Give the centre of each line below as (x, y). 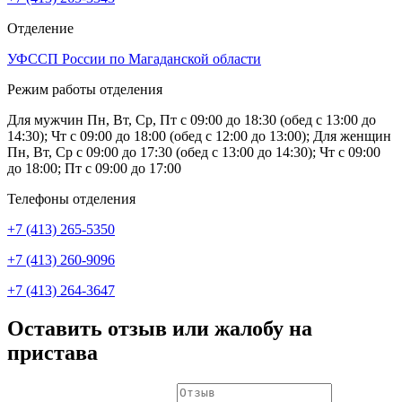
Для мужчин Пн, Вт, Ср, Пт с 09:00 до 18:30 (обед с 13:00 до (192, 120)
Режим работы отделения (85, 90)
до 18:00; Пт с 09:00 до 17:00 (94, 169)
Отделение (40, 29)
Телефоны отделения (71, 199)
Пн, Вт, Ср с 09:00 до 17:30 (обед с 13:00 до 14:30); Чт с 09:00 (194, 153)
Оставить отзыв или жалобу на (160, 329)
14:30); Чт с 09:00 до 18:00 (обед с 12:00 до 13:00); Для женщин (199, 136)
